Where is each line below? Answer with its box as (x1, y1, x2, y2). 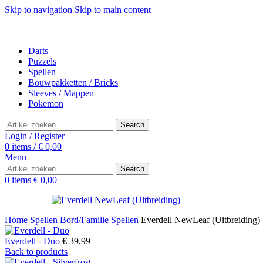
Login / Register (5, 131, 65, 141)
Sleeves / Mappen (28, 88, 94, 98)
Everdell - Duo (5, 236, 62, 246)
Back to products (5, 247, 68, 257)
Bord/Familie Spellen (60, 215, 141, 225)
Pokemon (28, 99, 63, 109)
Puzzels (28, 56, 56, 66)
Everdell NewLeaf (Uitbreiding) (141, 215, 260, 225)
